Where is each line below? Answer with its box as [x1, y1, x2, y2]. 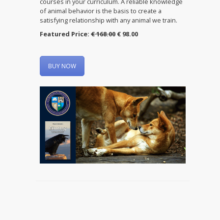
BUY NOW [48, 61, 76, 70]
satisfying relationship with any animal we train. [39, 16, 177, 25]
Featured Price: [39, 29, 91, 38]
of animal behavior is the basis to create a [39, 6, 162, 16]
